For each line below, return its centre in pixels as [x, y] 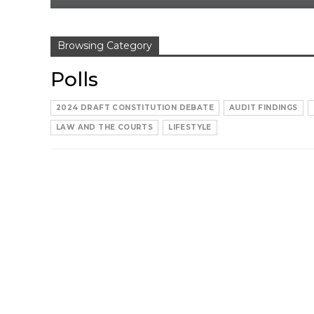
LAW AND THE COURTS [105, 128]
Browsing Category [105, 46]
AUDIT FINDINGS [264, 108]
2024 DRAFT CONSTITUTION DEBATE [135, 108]
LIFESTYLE [190, 128]
